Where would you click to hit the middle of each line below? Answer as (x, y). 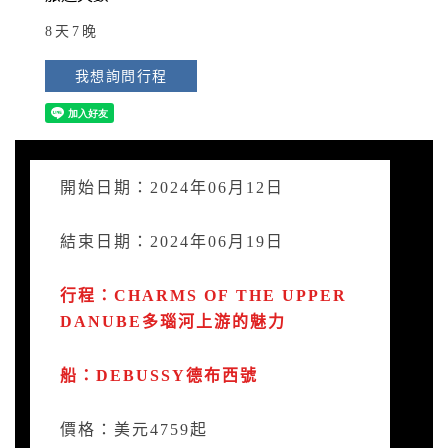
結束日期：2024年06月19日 (172, 241)
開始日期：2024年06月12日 (172, 187)
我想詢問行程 (121, 76)
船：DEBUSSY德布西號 (159, 375)
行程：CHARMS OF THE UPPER (203, 295)
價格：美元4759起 (134, 429)
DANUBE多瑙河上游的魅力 (173, 321)
